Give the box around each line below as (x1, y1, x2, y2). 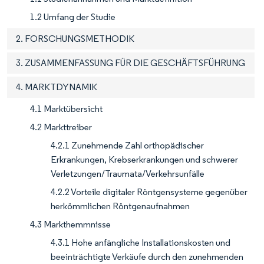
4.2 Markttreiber (30, 121, 92, 133)
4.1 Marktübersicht (30, 103, 103, 115)
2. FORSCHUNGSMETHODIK (16, 33, 134, 45)
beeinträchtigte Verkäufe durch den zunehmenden (51, 251, 243, 263)
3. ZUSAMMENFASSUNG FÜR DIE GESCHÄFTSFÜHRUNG (16, 57, 245, 69)
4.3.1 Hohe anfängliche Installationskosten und (51, 237, 230, 249)
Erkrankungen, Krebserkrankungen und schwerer (51, 154, 238, 166)
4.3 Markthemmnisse (30, 219, 111, 230)
